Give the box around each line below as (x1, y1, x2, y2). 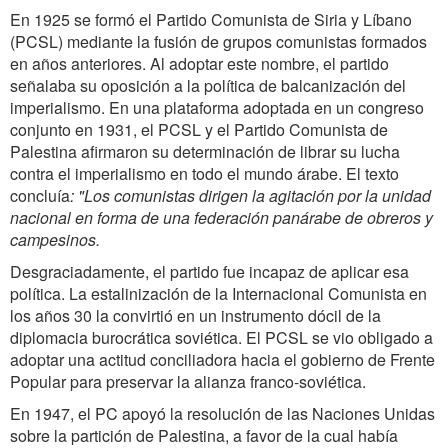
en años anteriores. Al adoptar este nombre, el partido (10, 52, 389, 75)
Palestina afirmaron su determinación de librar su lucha (10, 140, 400, 163)
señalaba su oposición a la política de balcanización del (10, 74, 406, 97)
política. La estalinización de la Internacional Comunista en (10, 282, 427, 305)
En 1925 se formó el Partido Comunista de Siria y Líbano (10, 8, 412, 31)
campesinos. (10, 228, 100, 251)
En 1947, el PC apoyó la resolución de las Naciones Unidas (10, 402, 435, 425)
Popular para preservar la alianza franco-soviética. (10, 370, 366, 393)
